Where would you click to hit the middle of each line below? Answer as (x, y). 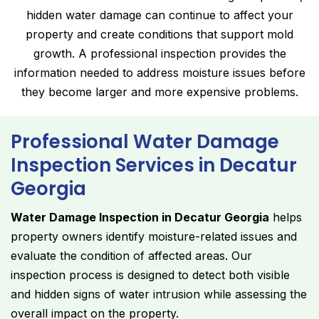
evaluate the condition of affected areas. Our (131, 256)
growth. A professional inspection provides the (159, 54)
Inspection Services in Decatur (154, 166)
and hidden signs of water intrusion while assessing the (159, 294)
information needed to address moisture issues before (159, 73)
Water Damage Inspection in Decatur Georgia (140, 218)
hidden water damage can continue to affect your (159, 15)
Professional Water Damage (145, 142)
